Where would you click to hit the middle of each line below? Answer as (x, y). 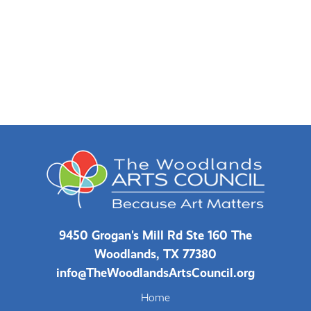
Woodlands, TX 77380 (155, 254)
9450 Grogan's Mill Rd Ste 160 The (155, 235)
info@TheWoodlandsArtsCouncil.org (155, 272)
